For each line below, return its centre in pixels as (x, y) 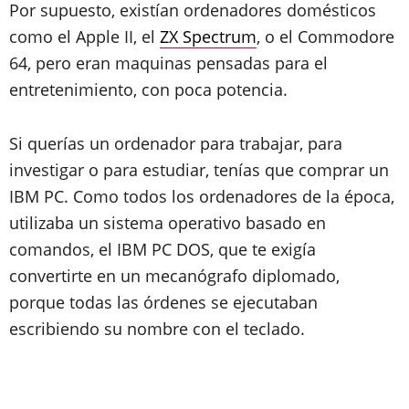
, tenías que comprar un (297, 170)
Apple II (105, 37)
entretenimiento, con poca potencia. (148, 89)
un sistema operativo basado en (202, 223)
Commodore (346, 37)
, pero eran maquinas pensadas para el (178, 63)
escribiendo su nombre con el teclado (155, 329)
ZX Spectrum (208, 37)
